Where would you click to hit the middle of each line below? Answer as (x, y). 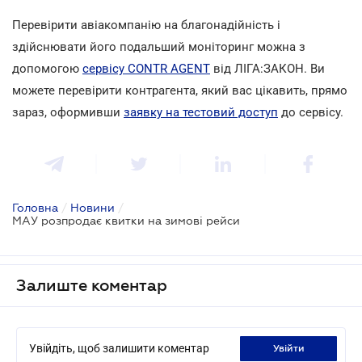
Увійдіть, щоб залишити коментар (119, 348)
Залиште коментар (92, 285)
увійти (291, 348)
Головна (35, 207)
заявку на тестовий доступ (201, 112)
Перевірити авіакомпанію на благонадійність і (146, 25)
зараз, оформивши (68, 112)
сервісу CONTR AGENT (146, 68)
